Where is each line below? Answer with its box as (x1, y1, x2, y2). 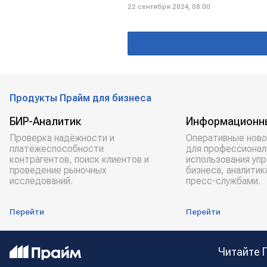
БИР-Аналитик (10, 115, 81, 128)
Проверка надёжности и (10, 132, 114, 144)
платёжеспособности (10, 143, 104, 154)
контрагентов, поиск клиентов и (10, 154, 149, 165)
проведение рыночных (10, 164, 107, 176)
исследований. (10, 175, 73, 187)
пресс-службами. (186, 175, 260, 187)
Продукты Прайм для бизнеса (10, 92, 151, 104)
